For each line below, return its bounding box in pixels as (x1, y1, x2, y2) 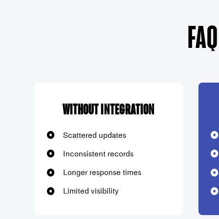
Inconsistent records (63, 147, 133, 159)
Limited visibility (63, 185, 119, 197)
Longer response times (63, 166, 141, 178)
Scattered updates (63, 129, 126, 141)
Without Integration (62, 100, 155, 117)
